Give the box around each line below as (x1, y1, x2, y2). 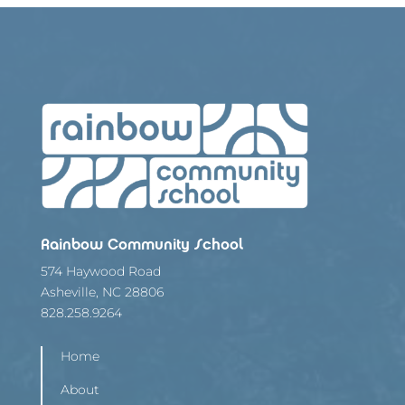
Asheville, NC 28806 (40, 284, 164, 301)
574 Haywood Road (40, 263, 161, 280)
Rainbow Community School (40, 234, 243, 255)
